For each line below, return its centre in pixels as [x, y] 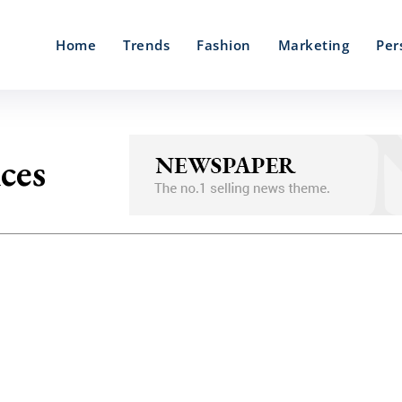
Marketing [313, 45]
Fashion [224, 45]
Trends [146, 45]
